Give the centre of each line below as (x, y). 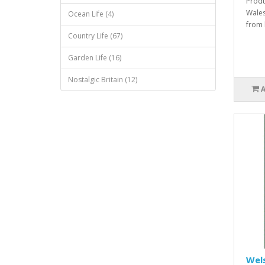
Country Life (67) (95, 36)
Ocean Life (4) (91, 14)
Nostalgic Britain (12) (103, 80)
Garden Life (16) (95, 58)
